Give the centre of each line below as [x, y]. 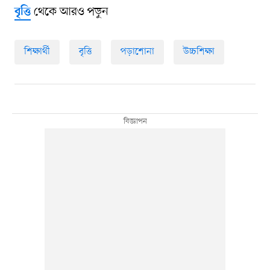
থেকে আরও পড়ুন [69, 12]
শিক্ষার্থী [37, 52]
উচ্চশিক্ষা [199, 52]
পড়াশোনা [137, 52]
